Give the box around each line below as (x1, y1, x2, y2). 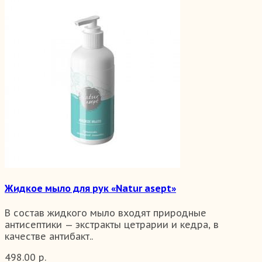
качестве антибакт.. (5, 230, 93, 242)
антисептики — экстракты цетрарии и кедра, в (5, 218, 219, 230)
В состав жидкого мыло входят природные (5, 206, 206, 219)
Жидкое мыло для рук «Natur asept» (5, 182, 176, 195)
